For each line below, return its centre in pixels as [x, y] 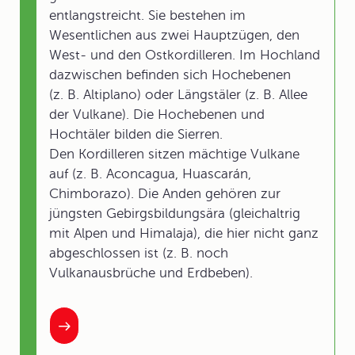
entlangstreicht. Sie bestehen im [147, 15]
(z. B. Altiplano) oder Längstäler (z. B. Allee [178, 95]
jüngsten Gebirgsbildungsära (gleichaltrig [175, 214]
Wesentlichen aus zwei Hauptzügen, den [174, 35]
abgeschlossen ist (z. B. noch [139, 253]
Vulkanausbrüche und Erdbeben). [151, 273]
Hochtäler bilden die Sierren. [136, 134]
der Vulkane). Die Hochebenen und [157, 115]
